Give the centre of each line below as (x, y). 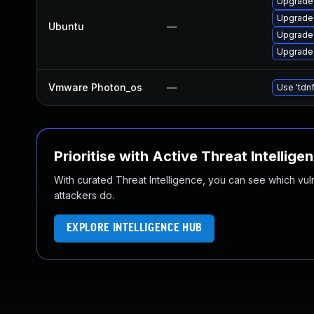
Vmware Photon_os (95, 87)
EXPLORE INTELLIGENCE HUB (134, 228)
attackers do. (84, 195)
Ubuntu (66, 26)
